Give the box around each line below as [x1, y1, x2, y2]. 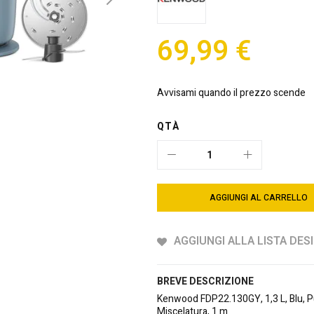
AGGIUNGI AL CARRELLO [210, 191, 308, 205]
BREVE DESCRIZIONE [157, 274, 254, 289]
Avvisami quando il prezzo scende [157, 86, 306, 101]
